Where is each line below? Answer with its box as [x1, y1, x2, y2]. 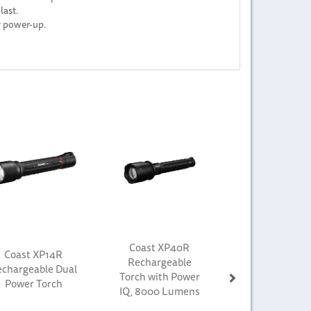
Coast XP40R [129, 239, 190, 255]
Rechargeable [127, 253, 192, 270]
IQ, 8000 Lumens [119, 283, 200, 299]
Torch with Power [119, 268, 200, 285]
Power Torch [4, 275, 62, 292]
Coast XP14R [4, 246, 63, 262]
